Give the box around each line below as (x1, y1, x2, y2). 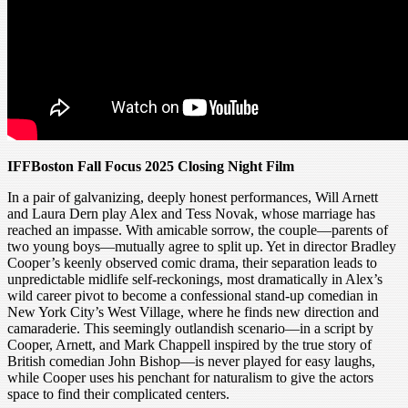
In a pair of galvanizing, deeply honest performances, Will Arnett (7, 189, 378, 205)
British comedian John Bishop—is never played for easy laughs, (7, 352, 375, 369)
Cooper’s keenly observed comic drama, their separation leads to (7, 254, 377, 270)
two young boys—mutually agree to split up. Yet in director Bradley (7, 238, 396, 254)
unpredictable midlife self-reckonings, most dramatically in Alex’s (7, 270, 382, 287)
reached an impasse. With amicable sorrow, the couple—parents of (7, 221, 388, 238)
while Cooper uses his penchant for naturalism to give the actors (7, 369, 373, 385)
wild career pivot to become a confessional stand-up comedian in (7, 287, 378, 303)
